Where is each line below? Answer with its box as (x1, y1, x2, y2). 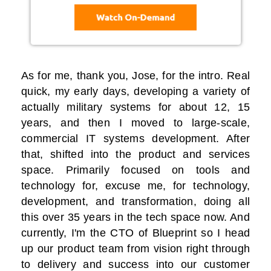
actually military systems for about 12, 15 (21, 101, 250, 114)
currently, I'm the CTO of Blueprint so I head (21, 227, 250, 240)
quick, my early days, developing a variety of (21, 85, 250, 98)
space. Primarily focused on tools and (21, 164, 250, 177)
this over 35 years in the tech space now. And (21, 211, 250, 224)
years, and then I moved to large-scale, (21, 117, 250, 129)
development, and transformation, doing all (21, 195, 250, 208)
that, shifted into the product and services (21, 148, 250, 161)
